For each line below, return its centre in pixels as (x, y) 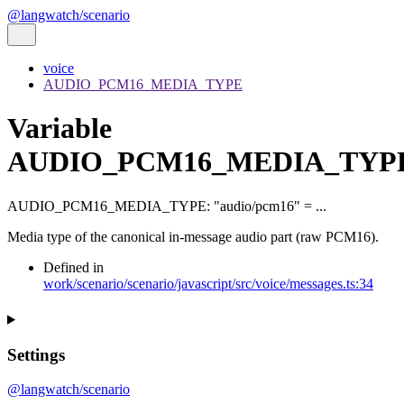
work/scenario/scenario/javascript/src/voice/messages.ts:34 (208, 283)
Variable (60, 129)
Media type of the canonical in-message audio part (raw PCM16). (193, 236)
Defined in (73, 267)
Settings (36, 354)
